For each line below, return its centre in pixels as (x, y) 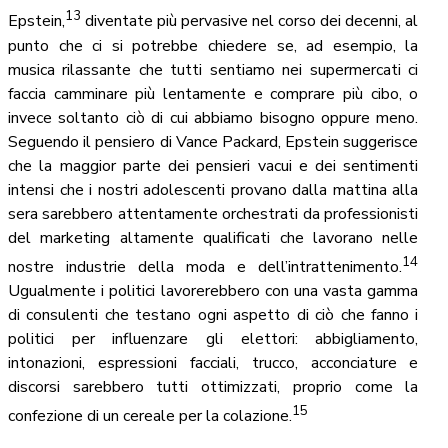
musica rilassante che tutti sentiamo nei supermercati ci (213, 69)
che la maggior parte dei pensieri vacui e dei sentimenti (213, 165)
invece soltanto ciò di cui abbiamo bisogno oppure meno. (213, 117)
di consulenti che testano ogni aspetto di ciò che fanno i (213, 315)
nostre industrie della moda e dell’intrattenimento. (205, 267)
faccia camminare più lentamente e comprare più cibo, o (213, 93)
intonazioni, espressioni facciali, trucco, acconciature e (213, 363)
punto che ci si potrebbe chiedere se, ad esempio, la (213, 45)
